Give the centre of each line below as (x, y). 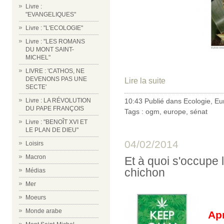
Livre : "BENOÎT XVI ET (56, 122)
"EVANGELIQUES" (51, 14)
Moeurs (36, 197)
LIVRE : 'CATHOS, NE (55, 71)
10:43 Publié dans (154, 101)
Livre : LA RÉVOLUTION (58, 100)
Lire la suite (145, 80)
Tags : (135, 111)
